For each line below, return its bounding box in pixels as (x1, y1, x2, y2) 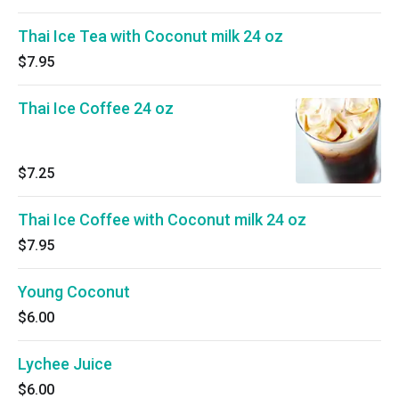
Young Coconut (18, 282, 130, 301)
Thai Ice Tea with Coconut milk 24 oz (18, 27, 283, 45)
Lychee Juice (18, 354, 112, 373)
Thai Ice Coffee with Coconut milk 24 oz (18, 210, 306, 229)
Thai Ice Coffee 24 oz (18, 99, 174, 118)
